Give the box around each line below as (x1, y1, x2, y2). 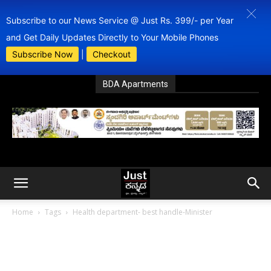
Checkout (93, 49, 131, 59)
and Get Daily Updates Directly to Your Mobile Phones (6, 32, 228, 42)
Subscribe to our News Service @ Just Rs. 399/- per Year (6, 15, 233, 25)
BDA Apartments (103, 79, 168, 89)
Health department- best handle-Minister (73, 207, 212, 217)
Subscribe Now (12, 49, 73, 59)
